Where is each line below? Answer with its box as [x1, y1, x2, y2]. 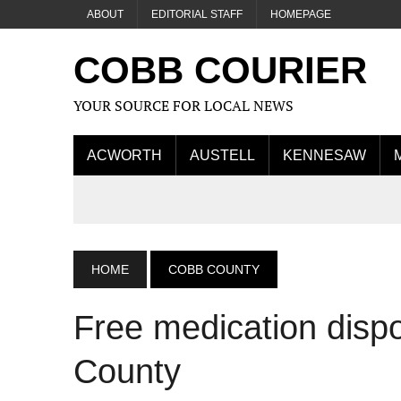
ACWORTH [87, 148, 162, 163]
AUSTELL [190, 148, 255, 163]
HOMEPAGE [270, 8, 331, 21]
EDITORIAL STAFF [151, 8, 243, 21]
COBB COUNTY [168, 262, 260, 277]
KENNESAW [283, 148, 366, 163]
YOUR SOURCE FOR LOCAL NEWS [73, 96, 294, 115]
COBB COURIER [73, 49, 367, 91]
